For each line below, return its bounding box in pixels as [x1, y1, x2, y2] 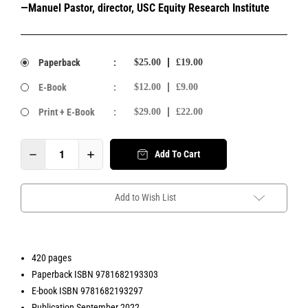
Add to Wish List [114, 191, 176, 203]
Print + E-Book [38, 106, 95, 118]
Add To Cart [154, 148, 200, 160]
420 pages [32, 252, 72, 263]
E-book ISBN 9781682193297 [32, 285, 144, 296]
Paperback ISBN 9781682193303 [32, 268, 159, 280]
